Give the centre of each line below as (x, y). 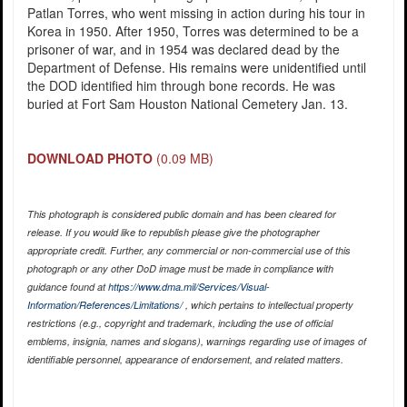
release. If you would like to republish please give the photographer (173, 233)
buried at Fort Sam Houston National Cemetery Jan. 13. (187, 104)
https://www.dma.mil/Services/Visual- (189, 287)
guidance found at (67, 287)
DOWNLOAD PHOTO (89, 159)
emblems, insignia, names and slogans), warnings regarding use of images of (196, 342)
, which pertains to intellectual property (268, 305)
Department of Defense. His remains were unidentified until (196, 68)
